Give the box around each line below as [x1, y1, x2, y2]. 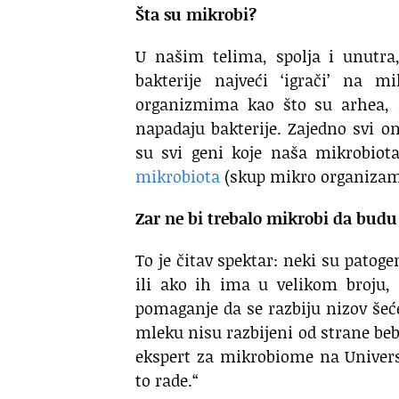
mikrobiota [135, 164, 220, 188]
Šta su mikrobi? [135, 2, 256, 26]
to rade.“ [135, 368, 199, 392]
